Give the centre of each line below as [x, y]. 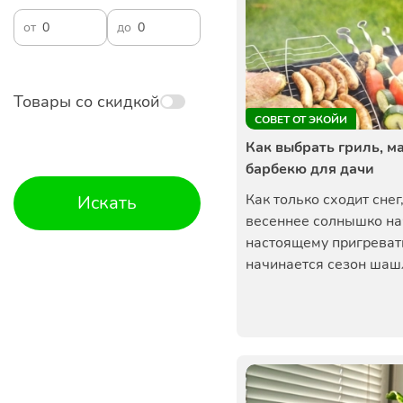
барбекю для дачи [310, 169]
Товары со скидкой [87, 102]
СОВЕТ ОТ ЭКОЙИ [301, 120]
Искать [107, 203]
